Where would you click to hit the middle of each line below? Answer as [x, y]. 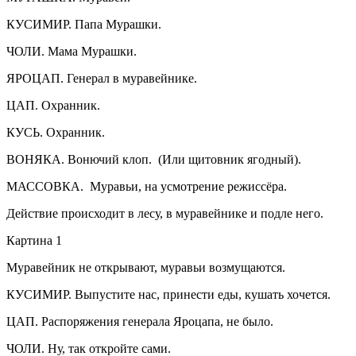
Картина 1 [34, 240]
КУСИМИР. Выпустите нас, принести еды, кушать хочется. [168, 294]
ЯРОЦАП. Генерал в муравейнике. [102, 78]
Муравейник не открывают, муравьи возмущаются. [146, 267]
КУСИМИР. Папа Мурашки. [84, 24]
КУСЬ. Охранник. [56, 132]
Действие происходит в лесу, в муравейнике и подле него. [165, 213]
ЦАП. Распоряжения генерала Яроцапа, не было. [140, 321]
